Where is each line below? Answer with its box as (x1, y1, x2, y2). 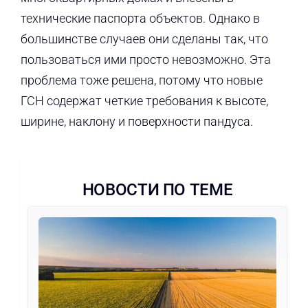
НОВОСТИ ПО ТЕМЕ (82, 180, 233, 200)
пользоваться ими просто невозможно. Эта (20, 52, 271, 67)
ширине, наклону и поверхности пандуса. (20, 114, 253, 129)
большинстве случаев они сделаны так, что (20, 32, 268, 47)
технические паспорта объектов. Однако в (20, 11, 260, 26)
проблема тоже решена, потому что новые (20, 73, 263, 88)
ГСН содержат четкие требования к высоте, (20, 93, 268, 109)
